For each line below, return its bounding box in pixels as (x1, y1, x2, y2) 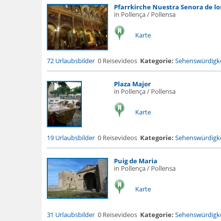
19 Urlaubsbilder (46, 133, 95, 142)
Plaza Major (113, 79, 151, 88)
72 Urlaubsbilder (46, 56, 95, 65)
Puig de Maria (113, 156, 157, 165)
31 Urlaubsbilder (46, 210, 95, 219)
